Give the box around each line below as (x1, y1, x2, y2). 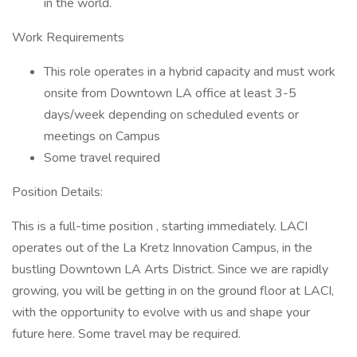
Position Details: (12, 183, 103, 201)
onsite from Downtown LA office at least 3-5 (44, 84, 296, 102)
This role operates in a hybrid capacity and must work (44, 63, 335, 80)
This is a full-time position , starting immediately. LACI (12, 218, 308, 235)
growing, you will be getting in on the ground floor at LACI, (12, 282, 334, 300)
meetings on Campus (44, 127, 160, 145)
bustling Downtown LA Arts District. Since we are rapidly (12, 261, 328, 278)
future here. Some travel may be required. (12, 325, 241, 343)
